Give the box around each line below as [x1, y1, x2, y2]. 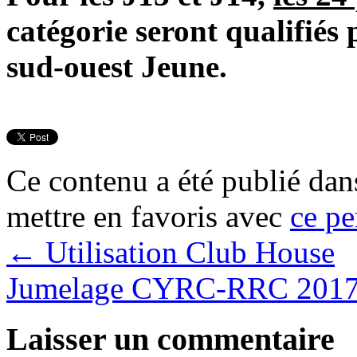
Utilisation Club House [37, 234, 335, 269]
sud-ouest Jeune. [6, 49, 227, 84]
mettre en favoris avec [6, 198, 290, 233]
